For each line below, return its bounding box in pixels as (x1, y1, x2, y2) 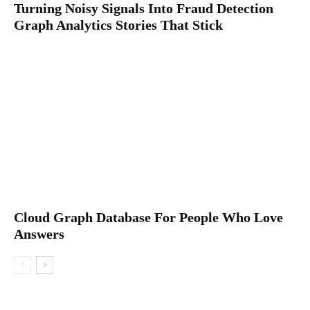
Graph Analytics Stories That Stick (14, 17, 223, 33)
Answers (14, 226, 64, 241)
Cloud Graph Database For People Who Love (14, 209, 283, 225)
